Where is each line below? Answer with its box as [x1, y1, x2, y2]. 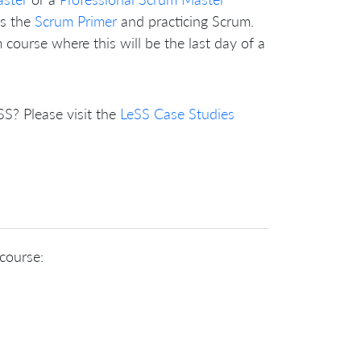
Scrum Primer [35, 11, 117, 30]
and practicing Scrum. [117, 11, 254, 30]
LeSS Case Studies [120, 104, 234, 122]
